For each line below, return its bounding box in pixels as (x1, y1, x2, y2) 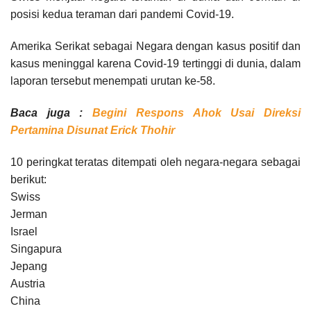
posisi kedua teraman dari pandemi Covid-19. (10, 8, 234, 20)
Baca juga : (10, 106, 93, 119)
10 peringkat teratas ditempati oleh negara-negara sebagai (10, 155, 301, 168)
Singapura (10, 242, 62, 255)
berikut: (10, 173, 47, 185)
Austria (10, 277, 45, 289)
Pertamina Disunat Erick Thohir (10, 124, 175, 136)
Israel (10, 225, 37, 237)
